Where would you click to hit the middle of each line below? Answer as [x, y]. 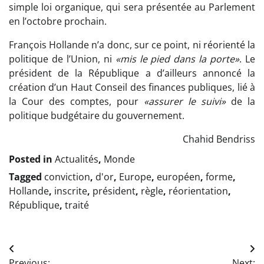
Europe [135, 177]
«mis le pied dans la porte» [177, 59]
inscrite [71, 191]
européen [179, 177]
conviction [67, 177]
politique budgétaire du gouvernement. [97, 116]
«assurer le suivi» [185, 102]
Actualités [77, 159]
